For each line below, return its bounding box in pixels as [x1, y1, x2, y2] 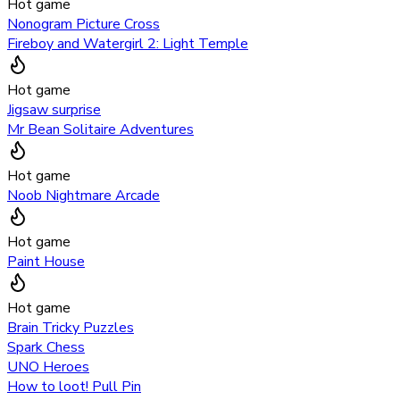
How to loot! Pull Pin [7, 376, 141, 396]
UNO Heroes [7, 356, 89, 377]
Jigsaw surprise [7, 99, 101, 120]
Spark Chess [7, 337, 85, 357]
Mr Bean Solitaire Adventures [7, 119, 194, 139]
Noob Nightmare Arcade [7, 185, 160, 205]
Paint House [7, 251, 85, 271]
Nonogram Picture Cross [7, 13, 160, 34]
